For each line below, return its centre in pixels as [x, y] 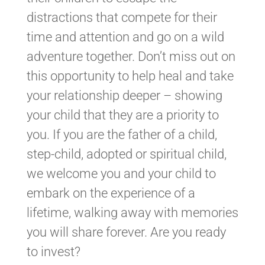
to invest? [53, 251]
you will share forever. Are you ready [126, 232]
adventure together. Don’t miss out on [131, 56]
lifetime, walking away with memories [132, 212]
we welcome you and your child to [121, 173]
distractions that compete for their [122, 17]
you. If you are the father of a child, [122, 134]
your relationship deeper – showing [124, 95]
